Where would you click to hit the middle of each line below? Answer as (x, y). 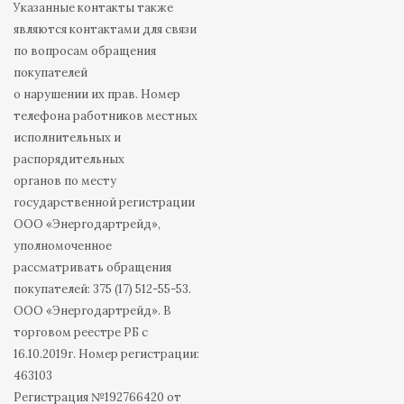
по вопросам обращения (85, 51)
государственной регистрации (104, 203)
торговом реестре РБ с (81, 333)
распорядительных (69, 160)
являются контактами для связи (105, 30)
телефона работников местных (106, 116)
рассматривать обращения (92, 268)
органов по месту (65, 181)
